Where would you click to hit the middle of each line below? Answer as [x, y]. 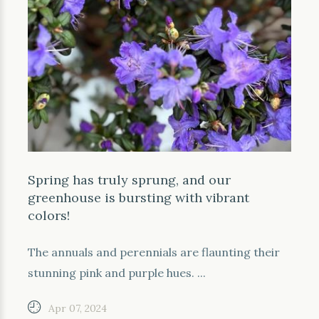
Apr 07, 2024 [78, 308]
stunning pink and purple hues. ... [117, 273]
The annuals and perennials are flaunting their [154, 252]
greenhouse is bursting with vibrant [138, 198]
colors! [49, 215]
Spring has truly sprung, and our [129, 180]
